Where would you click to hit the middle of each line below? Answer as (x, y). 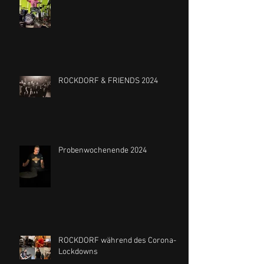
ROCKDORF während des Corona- (117, 241)
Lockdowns (78, 252)
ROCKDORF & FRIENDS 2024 (108, 81)
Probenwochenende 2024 (103, 151)
